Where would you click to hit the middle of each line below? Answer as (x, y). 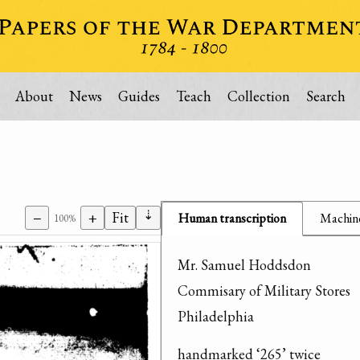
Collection (258, 96)
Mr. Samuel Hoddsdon (244, 265)
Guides (139, 96)
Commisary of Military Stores (264, 290)
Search (325, 96)
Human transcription (232, 218)
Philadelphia (216, 316)
